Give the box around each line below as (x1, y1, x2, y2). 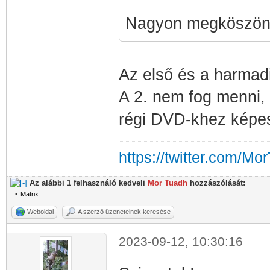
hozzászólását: (187, 178, 245, 187)
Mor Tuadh (148, 178, 187, 187)
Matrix (20, 190, 39, 198)
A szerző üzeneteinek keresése (78, 208, 171, 215)
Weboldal (27, 208, 54, 215)
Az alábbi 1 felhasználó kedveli (30, 178, 148, 187)
